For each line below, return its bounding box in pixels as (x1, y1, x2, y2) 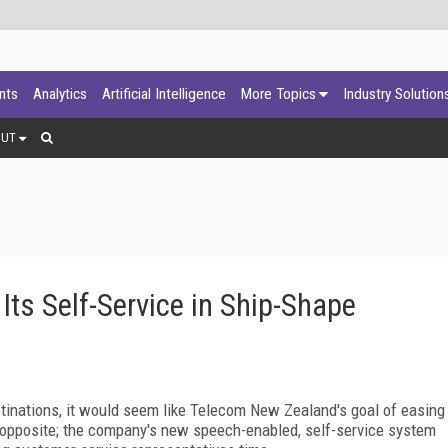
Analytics (33, 85, 87, 103)
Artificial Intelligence (102, 85, 226, 103)
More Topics (241, 85, 316, 103)
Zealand (284, 399, 337, 420)
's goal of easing (337, 399, 445, 420)
